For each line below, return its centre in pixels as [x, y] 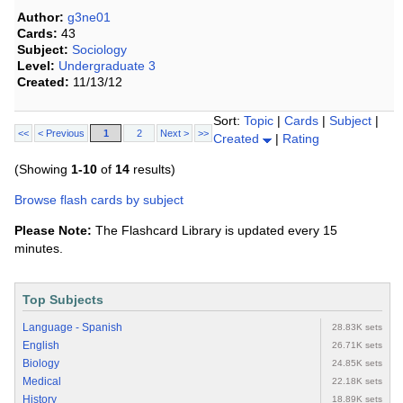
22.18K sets [357, 381]
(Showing [43, 170]
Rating [301, 139]
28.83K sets [357, 327]
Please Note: [53, 231]
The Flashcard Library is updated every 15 [215, 231]
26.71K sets [357, 345]
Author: [40, 18]
